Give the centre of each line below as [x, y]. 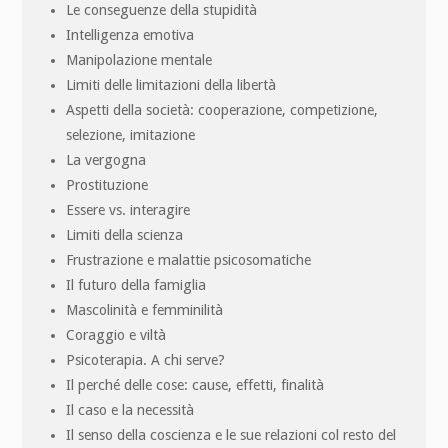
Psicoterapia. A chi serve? [146, 359]
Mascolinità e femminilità [145, 309]
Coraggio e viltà [116, 334]
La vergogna [106, 159]
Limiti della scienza [125, 234]
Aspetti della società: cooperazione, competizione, [222, 109]
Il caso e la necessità [130, 409]
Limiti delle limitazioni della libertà [171, 84]
